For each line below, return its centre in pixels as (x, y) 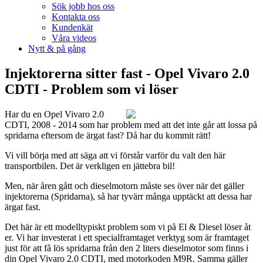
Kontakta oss (76, 17)
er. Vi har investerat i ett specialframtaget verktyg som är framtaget (127, 237)
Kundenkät (72, 27)
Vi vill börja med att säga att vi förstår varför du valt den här (115, 155)
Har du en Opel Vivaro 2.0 (54, 114)
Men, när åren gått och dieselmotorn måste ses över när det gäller (124, 186)
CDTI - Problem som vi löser (92, 89)
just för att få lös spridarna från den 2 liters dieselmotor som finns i (127, 248)
